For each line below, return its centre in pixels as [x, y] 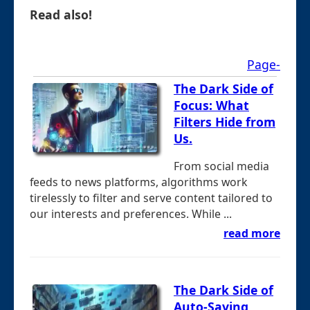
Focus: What [211, 105]
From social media [221, 166]
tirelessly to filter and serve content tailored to [151, 198]
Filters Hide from [225, 121]
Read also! [61, 15]
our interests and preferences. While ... [131, 214]
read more [252, 234]
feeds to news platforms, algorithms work [138, 182]
